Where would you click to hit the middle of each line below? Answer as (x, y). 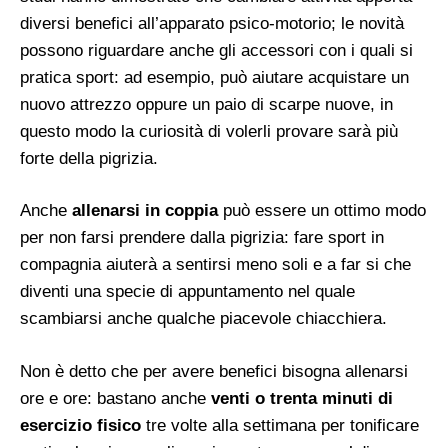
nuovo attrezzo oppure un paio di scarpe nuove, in (206, 104)
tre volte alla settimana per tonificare (280, 425)
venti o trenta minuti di (302, 398)
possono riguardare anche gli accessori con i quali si (216, 50)
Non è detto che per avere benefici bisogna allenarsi (214, 371)
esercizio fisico (80, 425)
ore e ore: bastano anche (115, 398)
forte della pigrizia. (89, 158)
